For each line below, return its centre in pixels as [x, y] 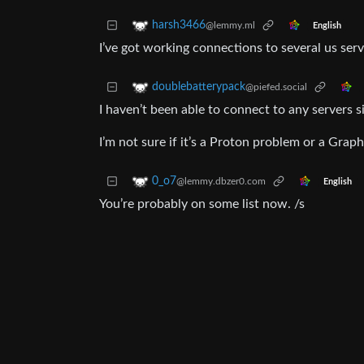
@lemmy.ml [230, 26]
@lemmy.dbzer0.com [221, 182]
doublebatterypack [199, 87]
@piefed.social [276, 87]
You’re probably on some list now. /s [202, 204]
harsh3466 [179, 26]
